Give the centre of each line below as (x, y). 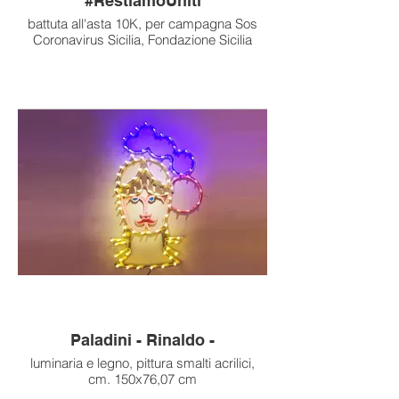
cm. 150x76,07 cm (142, 379)
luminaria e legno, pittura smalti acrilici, (142, 362)
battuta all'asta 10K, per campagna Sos (142, 23)
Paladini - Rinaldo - (142, 339)
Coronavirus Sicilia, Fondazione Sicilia (200, 39)
